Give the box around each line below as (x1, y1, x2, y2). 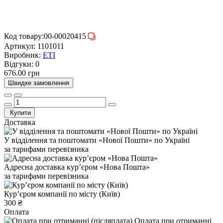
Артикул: (4, 41, 35, 50)
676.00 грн (4, 68, 40, 77)
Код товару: (4, 31, 44, 40)
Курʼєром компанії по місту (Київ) (4, 189, 120, 198)
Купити (10, 109, 31, 116)
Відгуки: (4, 59, 33, 68)
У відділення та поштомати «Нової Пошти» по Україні (4, 135, 190, 144)
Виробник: (4, 50, 41, 59)
